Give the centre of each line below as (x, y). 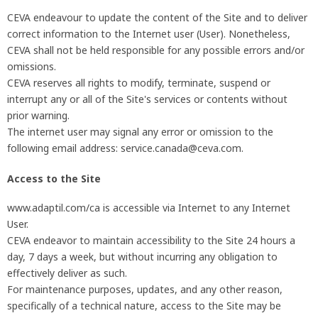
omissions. (32, 67)
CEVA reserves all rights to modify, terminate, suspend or (139, 83)
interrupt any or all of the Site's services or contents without (147, 99)
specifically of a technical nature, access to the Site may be (144, 305)
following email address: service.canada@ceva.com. (125, 148)
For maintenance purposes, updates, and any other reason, (145, 289)
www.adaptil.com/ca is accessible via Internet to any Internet (149, 207)
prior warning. (38, 116)
